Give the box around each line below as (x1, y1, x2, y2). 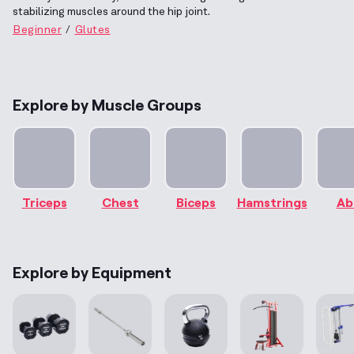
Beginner (13, 24, 62, 36)
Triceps (21, 194, 67, 209)
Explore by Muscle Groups (13, 94, 201, 114)
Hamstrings (236, 194, 307, 209)
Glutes (74, 24, 111, 36)
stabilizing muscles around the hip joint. (13, 6, 210, 17)
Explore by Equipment (13, 262, 171, 281)
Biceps (176, 194, 216, 209)
